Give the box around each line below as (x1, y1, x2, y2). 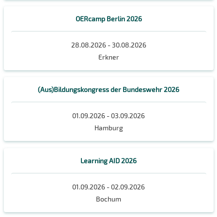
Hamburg (94, 124, 123, 132)
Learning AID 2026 (80, 156, 137, 165)
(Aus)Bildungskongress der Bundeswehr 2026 (38, 85, 179, 94)
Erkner (98, 53, 119, 62)
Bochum (96, 194, 121, 203)
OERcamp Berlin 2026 (75, 15, 142, 23)
